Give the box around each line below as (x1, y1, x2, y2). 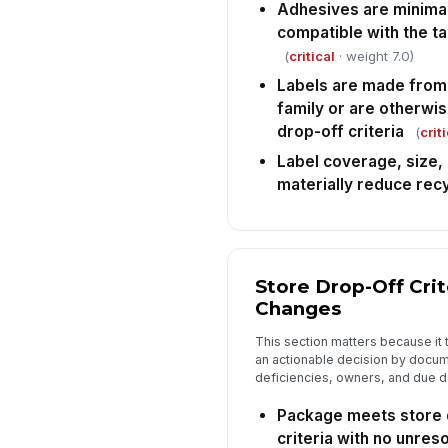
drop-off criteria (276, 122, 404, 142)
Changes (254, 296, 341, 320)
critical (288, 48, 335, 65)
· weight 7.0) (334, 48, 414, 65)
